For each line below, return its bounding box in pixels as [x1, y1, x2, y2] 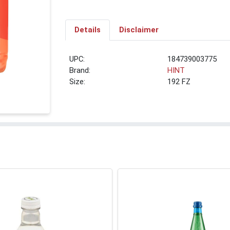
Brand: [69, 66, 91, 75]
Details [74, 25, 101, 35]
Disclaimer [119, 25, 159, 35]
